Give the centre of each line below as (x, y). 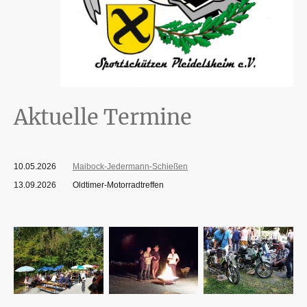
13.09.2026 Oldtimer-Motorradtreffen (89, 185)
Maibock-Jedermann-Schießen (130, 167)
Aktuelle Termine (103, 117)
